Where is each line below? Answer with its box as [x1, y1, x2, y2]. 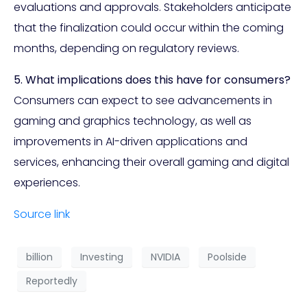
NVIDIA [151, 249, 180, 264]
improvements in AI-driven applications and [14, 134, 247, 149]
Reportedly [26, 273, 77, 288]
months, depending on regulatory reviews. [14, 40, 239, 56]
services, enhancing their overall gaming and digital [14, 154, 289, 170]
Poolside [208, 249, 247, 264]
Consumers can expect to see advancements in [14, 93, 272, 108]
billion [26, 249, 53, 264]
